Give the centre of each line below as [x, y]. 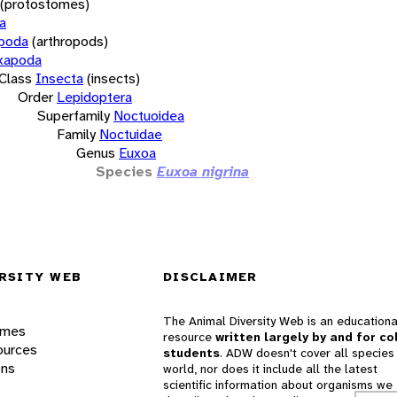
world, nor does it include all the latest [270, 369]
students [191, 353]
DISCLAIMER [210, 277]
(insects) [113, 78]
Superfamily [74, 115]
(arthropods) [70, 41]
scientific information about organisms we [278, 385]
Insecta [59, 78]
